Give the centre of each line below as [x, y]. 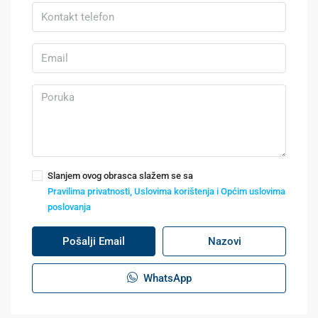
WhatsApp [166, 278]
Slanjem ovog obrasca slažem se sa [120, 175]
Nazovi [224, 241]
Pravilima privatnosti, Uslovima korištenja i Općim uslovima [166, 191]
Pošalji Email [94, 241]
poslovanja [69, 207]
